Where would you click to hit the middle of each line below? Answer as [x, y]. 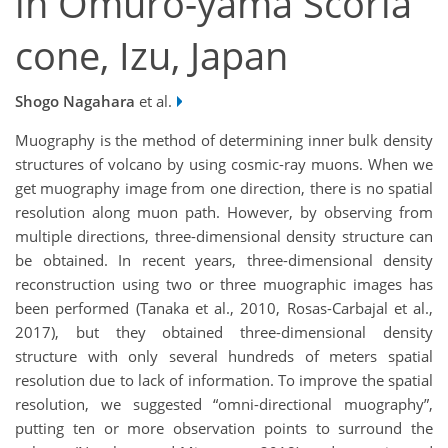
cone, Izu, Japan [151, 55]
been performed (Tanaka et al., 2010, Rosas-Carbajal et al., [224, 308]
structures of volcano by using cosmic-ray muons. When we [224, 164]
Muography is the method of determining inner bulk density [224, 140]
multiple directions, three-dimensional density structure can [224, 236]
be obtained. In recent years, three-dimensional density [224, 260]
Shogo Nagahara [75, 101]
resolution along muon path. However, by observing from [224, 212]
